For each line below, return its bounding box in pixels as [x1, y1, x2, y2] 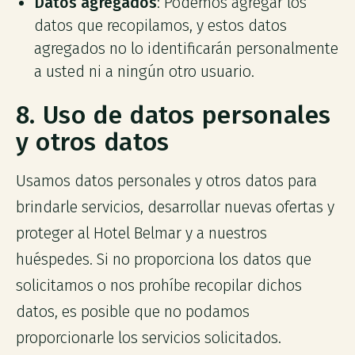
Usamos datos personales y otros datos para [15, 172, 317, 191]
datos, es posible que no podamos [15, 303, 250, 322]
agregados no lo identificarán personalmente [34, 39, 339, 58]
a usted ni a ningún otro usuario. [34, 62, 255, 81]
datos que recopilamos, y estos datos [34, 16, 288, 35]
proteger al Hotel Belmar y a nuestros [15, 224, 267, 243]
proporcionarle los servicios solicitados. [15, 329, 281, 348]
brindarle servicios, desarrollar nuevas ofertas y [15, 198, 334, 217]
